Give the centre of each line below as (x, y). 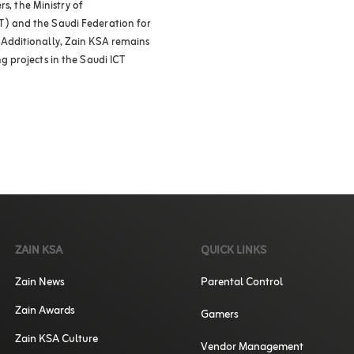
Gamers (220, 315)
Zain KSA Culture (57, 340)
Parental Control (242, 283)
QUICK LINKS (233, 251)
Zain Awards (45, 311)
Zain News (40, 283)
